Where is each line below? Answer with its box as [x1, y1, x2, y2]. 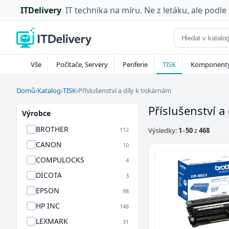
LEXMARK [36, 216, 68, 226]
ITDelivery [20, 5, 61, 16]
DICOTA [36, 170, 62, 180]
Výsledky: [148, 126, 178, 135]
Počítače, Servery [56, 60, 108, 69]
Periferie [123, 60, 148, 69]
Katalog [37, 85, 61, 95]
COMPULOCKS [36, 155, 84, 165]
